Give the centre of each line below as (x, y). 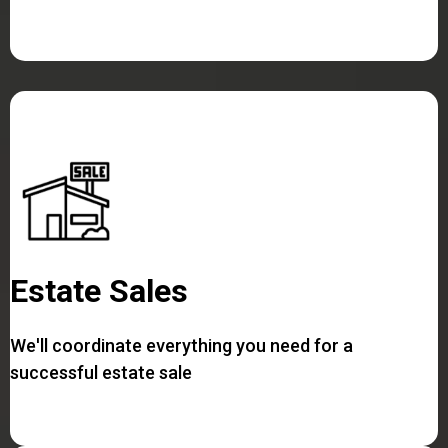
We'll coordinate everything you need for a (181, 345)
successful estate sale (101, 372)
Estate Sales (99, 290)
